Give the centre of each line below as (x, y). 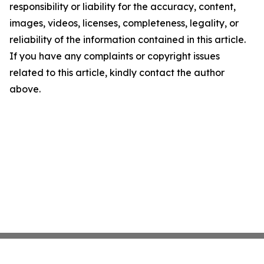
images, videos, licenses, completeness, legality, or (124, 23)
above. (25, 89)
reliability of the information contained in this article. (128, 39)
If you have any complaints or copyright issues (115, 56)
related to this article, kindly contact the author (117, 72)
